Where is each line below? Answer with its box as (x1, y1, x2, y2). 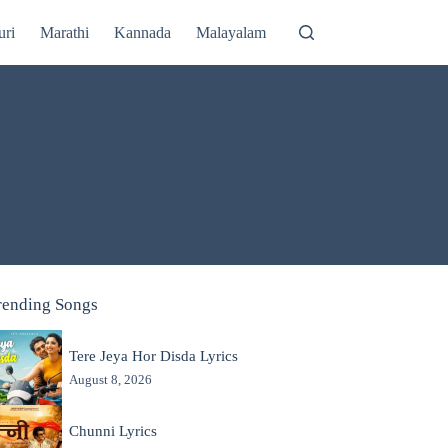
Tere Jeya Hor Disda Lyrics (68, 347, 238, 364)
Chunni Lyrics (68, 422, 157, 439)
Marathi (40, 23, 90, 41)
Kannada (114, 23, 172, 41)
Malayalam (196, 23, 267, 41)
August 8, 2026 (68, 371, 152, 387)
